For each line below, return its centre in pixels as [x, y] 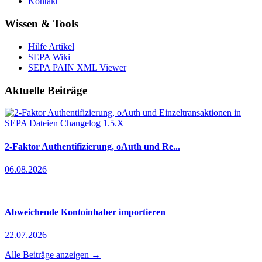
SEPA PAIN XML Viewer [77, 67]
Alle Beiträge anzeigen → [53, 255]
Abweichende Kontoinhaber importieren [85, 212]
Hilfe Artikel [51, 46]
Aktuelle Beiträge [46, 90]
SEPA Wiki [49, 57]
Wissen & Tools [42, 24]
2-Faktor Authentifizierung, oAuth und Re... [92, 146]
